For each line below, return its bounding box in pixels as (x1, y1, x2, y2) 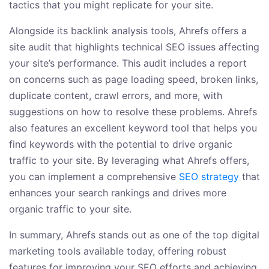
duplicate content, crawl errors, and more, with (9, 89, 222, 102)
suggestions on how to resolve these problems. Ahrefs (9, 106, 257, 118)
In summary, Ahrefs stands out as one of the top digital (9, 229, 259, 241)
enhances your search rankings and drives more (9, 187, 226, 199)
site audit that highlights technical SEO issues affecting (9, 41, 259, 53)
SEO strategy (179, 171, 239, 183)
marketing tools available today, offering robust (9, 245, 226, 258)
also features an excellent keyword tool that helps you (9, 122, 257, 134)
